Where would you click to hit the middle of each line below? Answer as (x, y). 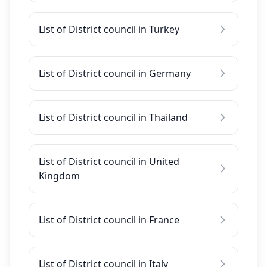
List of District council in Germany (115, 73)
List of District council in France (109, 220)
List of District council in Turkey (109, 29)
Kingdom (59, 176)
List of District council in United (109, 162)
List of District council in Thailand (113, 117)
